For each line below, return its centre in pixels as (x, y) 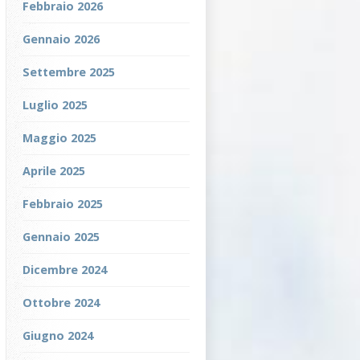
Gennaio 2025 (61, 237)
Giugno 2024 (58, 335)
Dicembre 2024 (65, 270)
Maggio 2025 (59, 138)
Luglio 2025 (55, 105)
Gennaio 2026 (61, 39)
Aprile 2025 (54, 171)
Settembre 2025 (69, 72)
